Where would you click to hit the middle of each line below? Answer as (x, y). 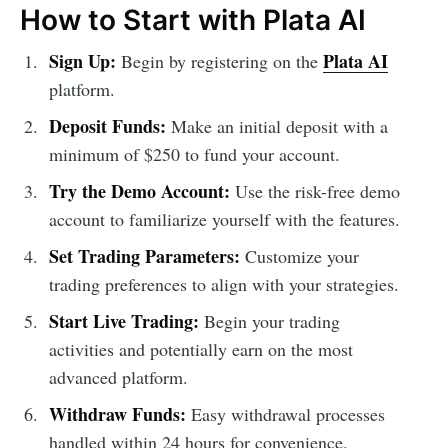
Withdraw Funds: (117, 413)
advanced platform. (118, 376)
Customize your (299, 255)
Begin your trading (269, 320)
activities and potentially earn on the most (200, 348)
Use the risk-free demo (314, 190)
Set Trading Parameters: (144, 255)
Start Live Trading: (123, 320)
